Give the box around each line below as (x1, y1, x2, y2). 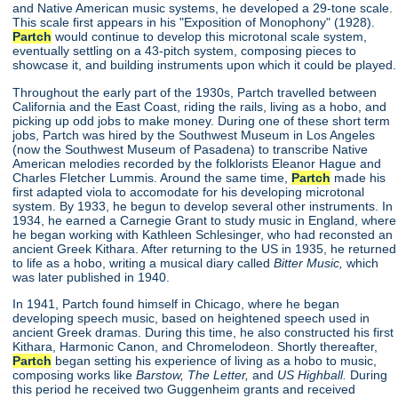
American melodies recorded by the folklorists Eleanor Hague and (12, 155, 382, 171)
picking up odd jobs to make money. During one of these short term (12, 113, 391, 128)
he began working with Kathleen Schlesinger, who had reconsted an (12, 227, 394, 242)
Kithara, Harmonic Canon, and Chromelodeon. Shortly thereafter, (12, 338, 378, 354)
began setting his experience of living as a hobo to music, (52, 353, 378, 368)
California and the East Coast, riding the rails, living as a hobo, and (12, 99, 387, 114)
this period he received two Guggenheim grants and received (12, 381, 356, 396)
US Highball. (277, 367, 351, 382)
